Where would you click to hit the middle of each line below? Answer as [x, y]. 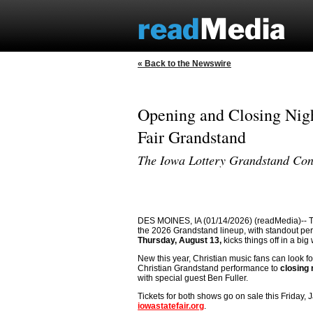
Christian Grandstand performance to [209, 268]
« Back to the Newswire [184, 64]
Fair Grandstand [192, 137]
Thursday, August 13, [180, 240]
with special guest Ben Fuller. [193, 278]
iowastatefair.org [171, 306]
